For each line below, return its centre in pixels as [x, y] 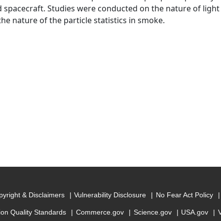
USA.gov [195, 212]
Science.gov [152, 212]
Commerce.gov [100, 212]
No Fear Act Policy [184, 195]
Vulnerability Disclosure [110, 195]
